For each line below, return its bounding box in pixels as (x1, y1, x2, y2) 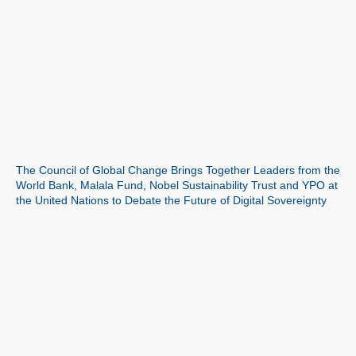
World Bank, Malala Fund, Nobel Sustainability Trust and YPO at (16, 178, 338, 192)
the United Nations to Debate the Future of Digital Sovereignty (16, 193, 327, 207)
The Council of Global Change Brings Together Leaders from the (16, 163, 340, 176)
